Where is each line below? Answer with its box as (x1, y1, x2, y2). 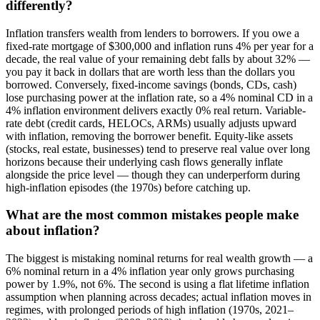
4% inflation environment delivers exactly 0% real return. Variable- (6, 104, 306, 116)
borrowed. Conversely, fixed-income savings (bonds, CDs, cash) (6, 78, 296, 91)
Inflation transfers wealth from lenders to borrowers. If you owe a (6, 26, 299, 39)
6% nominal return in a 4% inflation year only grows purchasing (6, 265, 294, 278)
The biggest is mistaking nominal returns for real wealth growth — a (6, 252, 313, 265)
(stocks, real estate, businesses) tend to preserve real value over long (6, 142, 310, 155)
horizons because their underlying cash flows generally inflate (6, 155, 283, 168)
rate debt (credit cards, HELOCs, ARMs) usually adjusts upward (6, 116, 296, 129)
